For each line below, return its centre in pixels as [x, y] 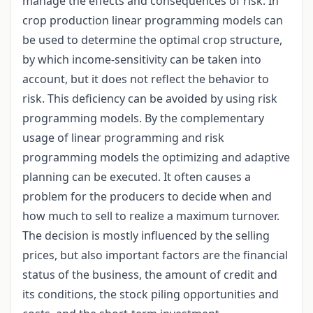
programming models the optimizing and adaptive [156, 158]
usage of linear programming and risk [123, 138]
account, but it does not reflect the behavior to [146, 79]
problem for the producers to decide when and [147, 197]
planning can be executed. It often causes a [137, 177]
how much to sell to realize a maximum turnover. [151, 216]
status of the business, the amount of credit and [150, 275]
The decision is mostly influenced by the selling [146, 236]
